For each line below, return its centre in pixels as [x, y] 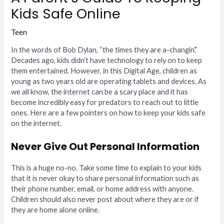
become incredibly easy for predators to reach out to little [105, 102]
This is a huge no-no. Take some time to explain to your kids [106, 167]
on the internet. [36, 123]
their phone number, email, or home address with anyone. [102, 188]
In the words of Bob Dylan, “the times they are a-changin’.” [104, 50]
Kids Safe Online [66, 13]
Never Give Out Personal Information [105, 146]
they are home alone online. [57, 209]
